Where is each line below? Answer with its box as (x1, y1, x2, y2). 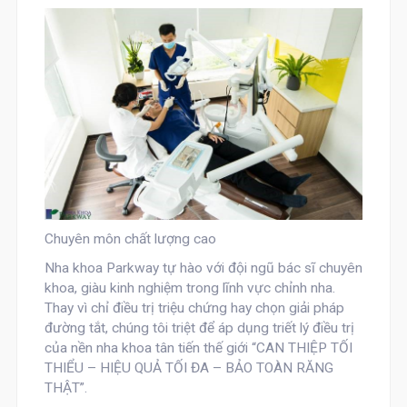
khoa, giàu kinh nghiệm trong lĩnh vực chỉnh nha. (44, 280, 339, 297)
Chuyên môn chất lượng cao (44, 231, 216, 248)
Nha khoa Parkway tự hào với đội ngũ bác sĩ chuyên (44, 260, 362, 277)
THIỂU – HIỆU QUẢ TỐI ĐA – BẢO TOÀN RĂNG (44, 360, 333, 377)
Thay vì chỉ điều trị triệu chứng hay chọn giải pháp (44, 300, 344, 317)
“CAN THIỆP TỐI (251, 340, 352, 357)
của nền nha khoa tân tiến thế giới (44, 340, 252, 357)
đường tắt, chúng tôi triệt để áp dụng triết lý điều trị (44, 320, 354, 337)
